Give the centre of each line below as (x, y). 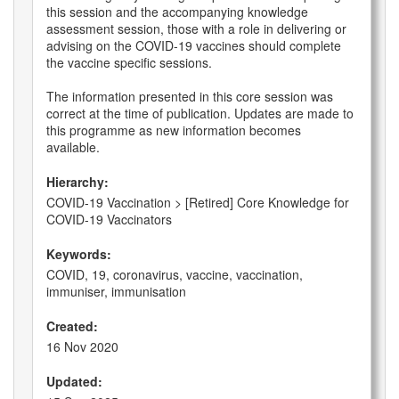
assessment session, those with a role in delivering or (196, 29)
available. (73, 147)
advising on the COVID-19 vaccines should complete (194, 46)
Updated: (74, 382)
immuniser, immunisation (116, 292)
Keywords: (79, 254)
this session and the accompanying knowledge (177, 12)
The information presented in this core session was (190, 97)
